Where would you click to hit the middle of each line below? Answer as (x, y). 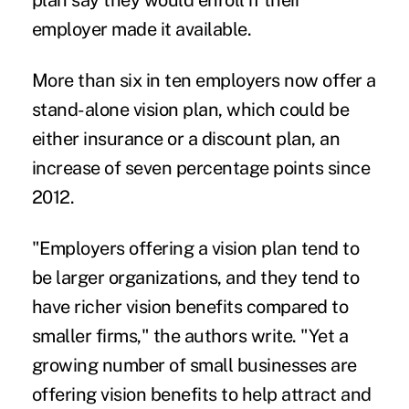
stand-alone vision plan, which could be (190, 110)
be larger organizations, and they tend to (195, 278)
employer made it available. (142, 30)
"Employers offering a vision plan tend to (195, 249)
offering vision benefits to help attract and (201, 395)
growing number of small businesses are (194, 366)
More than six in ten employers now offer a (204, 81)
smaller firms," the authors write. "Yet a (190, 336)
